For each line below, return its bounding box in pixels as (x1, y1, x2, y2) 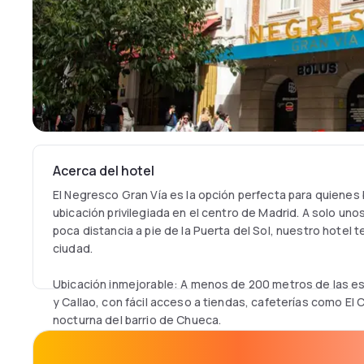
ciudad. (53, 240, 93, 256)
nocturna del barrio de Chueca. (53, 312, 222, 327)
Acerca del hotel (53, 162, 154, 180)
